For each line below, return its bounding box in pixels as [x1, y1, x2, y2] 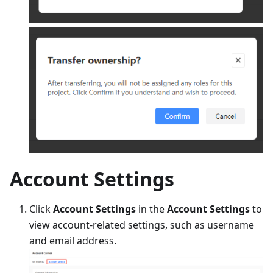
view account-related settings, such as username [29, 218, 254, 232]
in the [136, 202, 167, 216]
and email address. [29, 233, 116, 247]
